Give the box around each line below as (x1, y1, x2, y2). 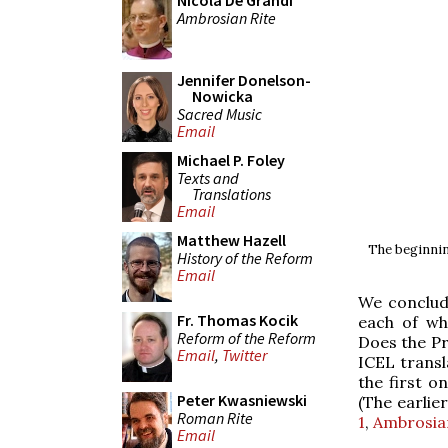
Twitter (222, 345, 267, 366)
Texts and (177, 167, 239, 188)
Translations (192, 183, 271, 204)
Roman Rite (177, 407, 253, 428)
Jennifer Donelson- (177, 70, 311, 90)
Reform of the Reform (177, 327, 316, 348)
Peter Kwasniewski (177, 390, 307, 410)
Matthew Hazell (177, 230, 286, 250)
